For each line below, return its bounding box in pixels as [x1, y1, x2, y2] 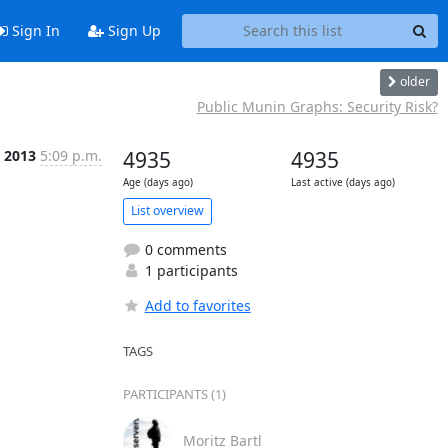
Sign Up [103, 21, 161, 41]
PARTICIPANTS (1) [122, 384, 226, 403]
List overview [130, 202, 204, 219]
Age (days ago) [122, 175, 193, 189]
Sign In [7, 21, 60, 41]
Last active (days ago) [290, 175, 395, 189]
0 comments [140, 239, 227, 259]
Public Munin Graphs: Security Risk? [196, 96, 438, 116]
